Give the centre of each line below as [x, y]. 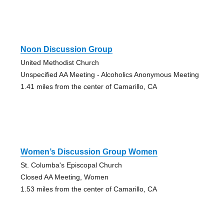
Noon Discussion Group [66, 49]
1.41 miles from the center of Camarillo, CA [88, 87]
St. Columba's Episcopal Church [71, 165]
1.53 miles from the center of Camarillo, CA [88, 189]
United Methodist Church [59, 63]
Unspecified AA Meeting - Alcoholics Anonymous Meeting [109, 75]
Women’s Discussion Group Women [89, 152]
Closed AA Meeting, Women [64, 177]
